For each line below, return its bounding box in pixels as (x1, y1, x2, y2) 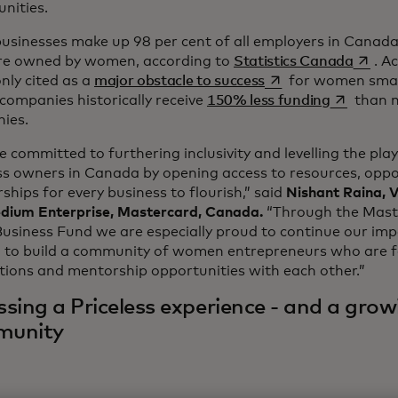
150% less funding (207, 93, 330, 107)
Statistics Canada (234, 54, 354, 68)
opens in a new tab (264, 73, 389, 87)
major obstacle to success (94, 74, 265, 88)
